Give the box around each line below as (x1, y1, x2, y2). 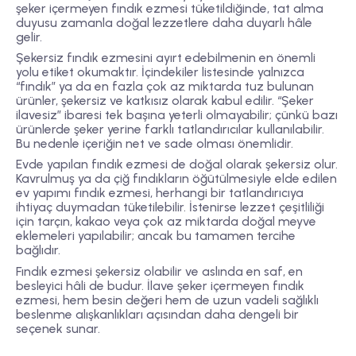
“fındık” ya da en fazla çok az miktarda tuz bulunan (16, 79, 314, 95)
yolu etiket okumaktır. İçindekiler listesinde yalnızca (16, 64, 304, 80)
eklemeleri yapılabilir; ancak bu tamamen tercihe (16, 228, 296, 244)
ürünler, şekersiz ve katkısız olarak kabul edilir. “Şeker (16, 93, 314, 109)
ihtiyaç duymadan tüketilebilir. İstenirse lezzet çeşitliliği (16, 199, 324, 215)
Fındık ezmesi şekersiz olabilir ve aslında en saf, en (16, 263, 303, 279)
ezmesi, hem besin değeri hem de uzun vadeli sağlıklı (16, 292, 319, 308)
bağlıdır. (16, 242, 60, 258)
